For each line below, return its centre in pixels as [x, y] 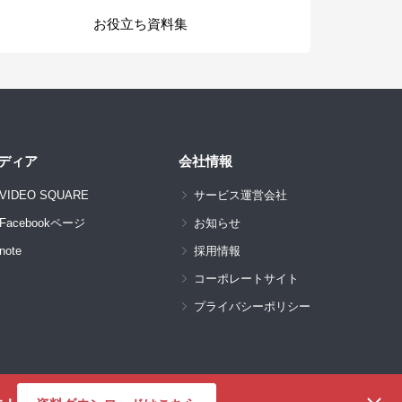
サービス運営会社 [240, 195]
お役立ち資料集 [140, 23]
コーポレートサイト [246, 279]
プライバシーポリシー [252, 306]
